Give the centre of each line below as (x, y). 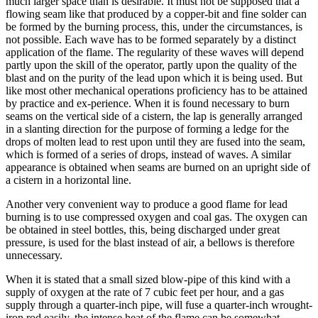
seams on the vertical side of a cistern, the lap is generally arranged (154, 116)
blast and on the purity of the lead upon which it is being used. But (154, 77)
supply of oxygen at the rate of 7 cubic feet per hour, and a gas (145, 292)
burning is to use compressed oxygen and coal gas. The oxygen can (157, 216)
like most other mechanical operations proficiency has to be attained (157, 90)
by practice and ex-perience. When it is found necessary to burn (148, 103)
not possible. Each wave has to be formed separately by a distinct (151, 39)
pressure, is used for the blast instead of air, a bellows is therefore (150, 242)
